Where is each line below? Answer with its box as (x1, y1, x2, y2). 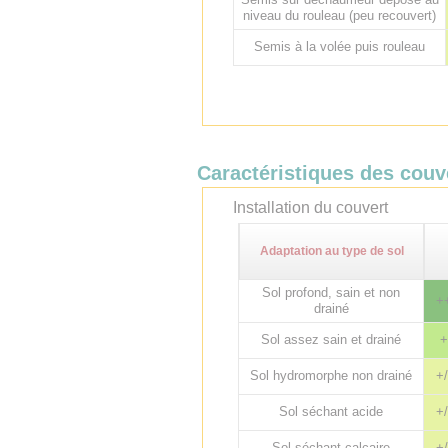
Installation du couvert (233, 199, 388, 216)
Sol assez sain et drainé (261, 332, 401, 347)
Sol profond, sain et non (262, 285, 400, 300)
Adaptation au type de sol (259, 244, 404, 258)
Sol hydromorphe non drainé (250, 368, 412, 383)
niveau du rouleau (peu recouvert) (243, 8, 436, 23)
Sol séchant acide (279, 404, 383, 419)
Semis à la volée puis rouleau (254, 39, 425, 54)
